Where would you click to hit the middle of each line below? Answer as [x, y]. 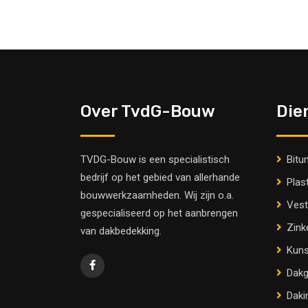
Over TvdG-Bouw [148, 112]
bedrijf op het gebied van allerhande [160, 178]
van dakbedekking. [121, 231]
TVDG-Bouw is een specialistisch [155, 160]
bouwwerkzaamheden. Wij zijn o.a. [157, 196]
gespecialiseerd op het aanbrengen [159, 213]
